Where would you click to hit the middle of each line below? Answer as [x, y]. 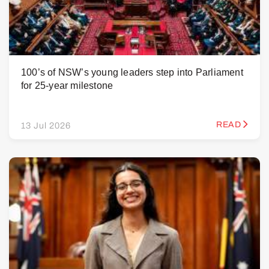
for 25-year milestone [67, 86]
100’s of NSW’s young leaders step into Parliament [132, 73]
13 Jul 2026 [46, 126]
